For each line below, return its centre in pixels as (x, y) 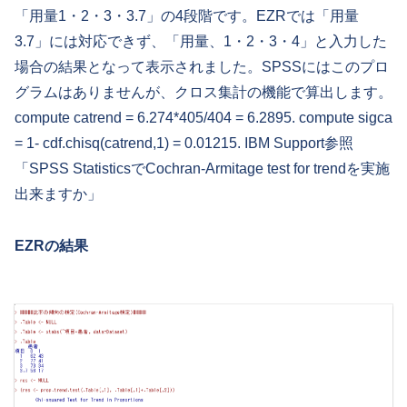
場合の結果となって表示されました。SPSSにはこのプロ (202, 67)
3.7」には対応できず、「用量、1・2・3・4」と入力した (201, 42)
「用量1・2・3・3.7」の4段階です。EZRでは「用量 (187, 16)
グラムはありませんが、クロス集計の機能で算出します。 (203, 93)
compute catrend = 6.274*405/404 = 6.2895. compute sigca (203, 118)
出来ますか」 (58, 194)
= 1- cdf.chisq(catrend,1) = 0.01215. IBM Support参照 (184, 144)
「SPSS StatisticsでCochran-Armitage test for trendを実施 (202, 169)
